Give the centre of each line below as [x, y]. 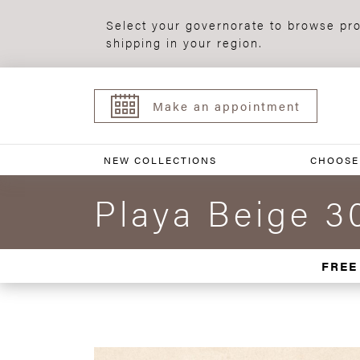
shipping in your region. [184, 42]
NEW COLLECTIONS [160, 160]
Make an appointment [227, 105]
